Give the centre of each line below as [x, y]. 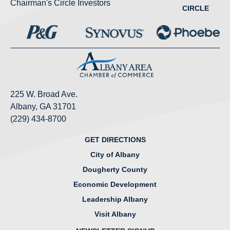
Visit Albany [115, 214]
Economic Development [115, 185]
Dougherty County [115, 170]
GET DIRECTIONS [115, 140]
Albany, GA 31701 [43, 107]
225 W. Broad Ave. [44, 94]
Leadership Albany [115, 199]
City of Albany [115, 155]
